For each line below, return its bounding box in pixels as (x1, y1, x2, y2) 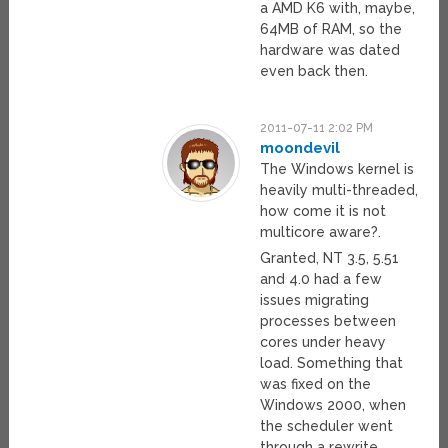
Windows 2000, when (260, 397, 407, 414)
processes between (260, 313, 397, 330)
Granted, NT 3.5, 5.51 (260, 250, 400, 267)
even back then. (260, 63, 369, 80)
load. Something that (260, 355, 404, 372)
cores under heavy (260, 334, 387, 351)
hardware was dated (260, 42, 401, 59)
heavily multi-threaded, (260, 182, 419, 199)
